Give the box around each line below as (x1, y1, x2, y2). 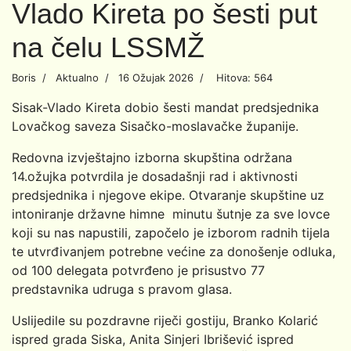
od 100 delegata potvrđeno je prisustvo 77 (12, 262, 265, 278)
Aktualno (56, 71, 99, 84)
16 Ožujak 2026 (118, 71, 194, 84)
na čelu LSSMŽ (12, 31, 204, 63)
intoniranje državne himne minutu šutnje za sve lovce (12, 205, 330, 222)
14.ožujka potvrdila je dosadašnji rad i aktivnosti (12, 168, 298, 184)
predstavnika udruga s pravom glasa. (12, 280, 232, 297)
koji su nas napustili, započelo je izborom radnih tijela (12, 224, 330, 241)
